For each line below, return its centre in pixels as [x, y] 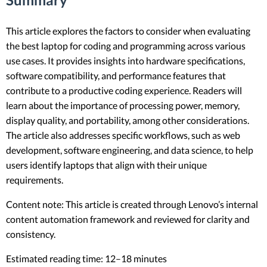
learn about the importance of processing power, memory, [123, 105]
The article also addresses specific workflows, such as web [123, 135]
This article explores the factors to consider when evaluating [128, 30]
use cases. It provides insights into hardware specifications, [125, 60]
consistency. [31, 234]
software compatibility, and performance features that [116, 75]
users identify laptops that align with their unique [106, 164]
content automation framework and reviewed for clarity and [128, 219]
